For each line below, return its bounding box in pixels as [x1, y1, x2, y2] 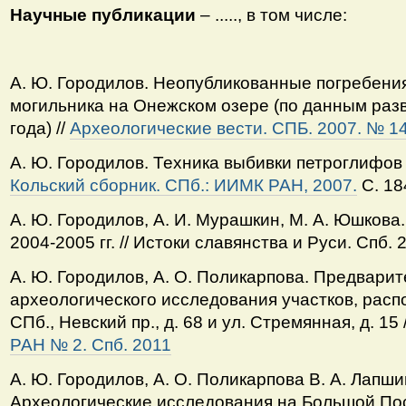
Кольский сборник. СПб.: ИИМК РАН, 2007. [9, 176, 357, 196]
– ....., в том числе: [195, 5, 347, 24]
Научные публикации [9, 5, 196, 24]
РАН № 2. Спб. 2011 [9, 334, 171, 354]
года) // [9, 119, 70, 139]
